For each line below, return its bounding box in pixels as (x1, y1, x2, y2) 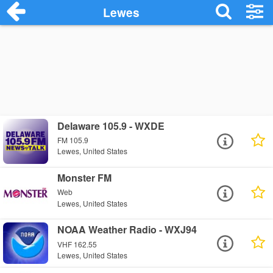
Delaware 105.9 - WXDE (57, 119, 165, 133)
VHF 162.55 (57, 238, 97, 249)
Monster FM (57, 171, 112, 185)
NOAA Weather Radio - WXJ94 (57, 222, 197, 237)
